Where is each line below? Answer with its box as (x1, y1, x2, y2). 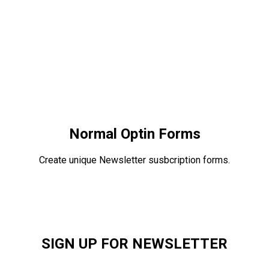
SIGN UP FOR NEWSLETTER (41, 235, 228, 252)
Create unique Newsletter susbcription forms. (39, 154, 230, 166)
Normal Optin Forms (68, 125, 201, 142)
